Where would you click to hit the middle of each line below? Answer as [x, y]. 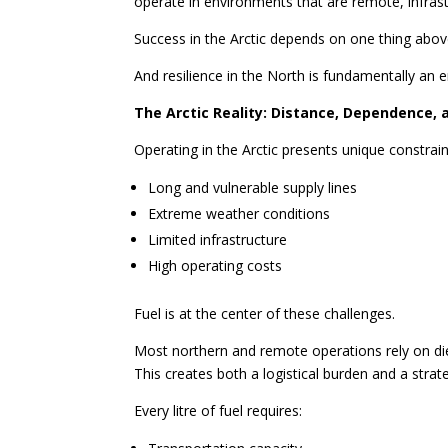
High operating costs [215, 266]
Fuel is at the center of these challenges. [265, 314]
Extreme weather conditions [239, 214]
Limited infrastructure [218, 240]
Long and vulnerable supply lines [253, 188]
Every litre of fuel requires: [218, 411]
